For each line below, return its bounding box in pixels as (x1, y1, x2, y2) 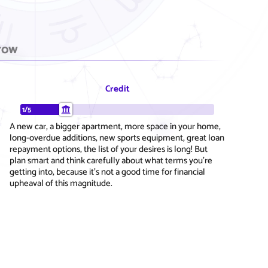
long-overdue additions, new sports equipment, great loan (10, 130, 224, 145)
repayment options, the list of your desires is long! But (10, 141, 208, 157)
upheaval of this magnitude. (10, 175, 112, 191)
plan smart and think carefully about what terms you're (10, 153, 212, 168)
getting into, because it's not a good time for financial (10, 164, 205, 179)
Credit (105, 81, 130, 96)
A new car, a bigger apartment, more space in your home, (10, 118, 221, 134)
